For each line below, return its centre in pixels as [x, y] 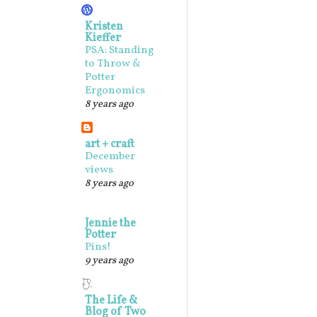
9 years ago [109, 260]
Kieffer [103, 38]
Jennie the [110, 224]
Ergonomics [115, 91]
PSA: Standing [119, 51]
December [110, 157]
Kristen [104, 27]
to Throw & [113, 64]
